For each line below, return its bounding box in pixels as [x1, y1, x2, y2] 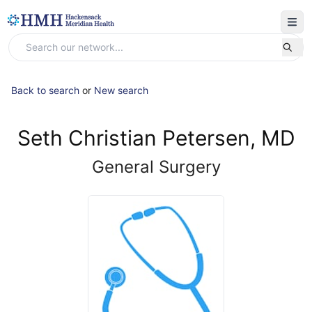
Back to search [11, 84, 79, 96]
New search [94, 84, 148, 96]
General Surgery [91, 157, 221, 177]
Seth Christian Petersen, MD [17, 125, 295, 150]
